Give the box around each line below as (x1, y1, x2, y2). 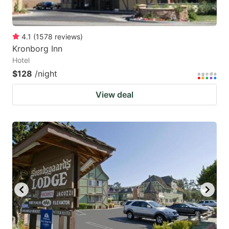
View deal (96, 89, 133, 100)
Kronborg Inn (12, 43, 62, 54)
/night (35, 68, 57, 79)
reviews (55, 32, 80, 41)
